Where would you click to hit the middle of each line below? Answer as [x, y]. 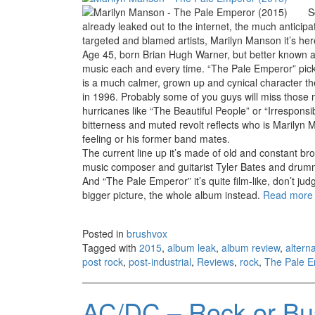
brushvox [147, 233]
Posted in [104, 233]
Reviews [216, 261]
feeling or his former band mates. [156, 138]
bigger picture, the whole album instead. [173, 194]
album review [251, 247]
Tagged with [111, 247]
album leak [192, 247]
